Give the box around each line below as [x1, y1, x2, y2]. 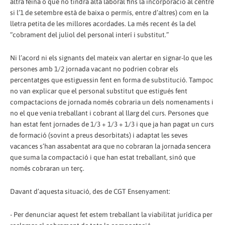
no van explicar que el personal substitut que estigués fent [10, 86, 187, 95]
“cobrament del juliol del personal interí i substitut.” [10, 30, 169, 39]
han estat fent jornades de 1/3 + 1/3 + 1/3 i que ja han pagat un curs [10, 120, 214, 128]
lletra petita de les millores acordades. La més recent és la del [10, 19, 196, 28]
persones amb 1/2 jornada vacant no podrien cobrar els [10, 64, 178, 73]
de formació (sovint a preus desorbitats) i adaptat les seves [10, 131, 188, 139]
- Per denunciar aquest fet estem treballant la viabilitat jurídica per [10, 210, 212, 218]
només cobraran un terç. [10, 164, 84, 172]
